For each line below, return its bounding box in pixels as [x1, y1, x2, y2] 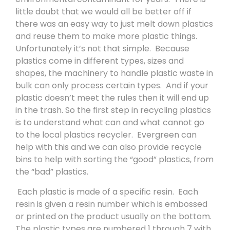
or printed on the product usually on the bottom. [15, 210, 212, 222]
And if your [166, 80, 208, 92]
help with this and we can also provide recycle [15, 141, 202, 154]
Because [155, 43, 189, 55]
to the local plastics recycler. [15, 129, 133, 141]
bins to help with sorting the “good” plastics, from [15, 154, 214, 166]
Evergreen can [137, 129, 197, 141]
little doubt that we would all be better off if [15, 6, 191, 18]
